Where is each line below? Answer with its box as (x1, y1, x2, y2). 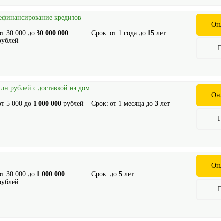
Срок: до (91, 170, 119, 178)
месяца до (121, 100, 155, 107)
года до (121, 29, 147, 37)
